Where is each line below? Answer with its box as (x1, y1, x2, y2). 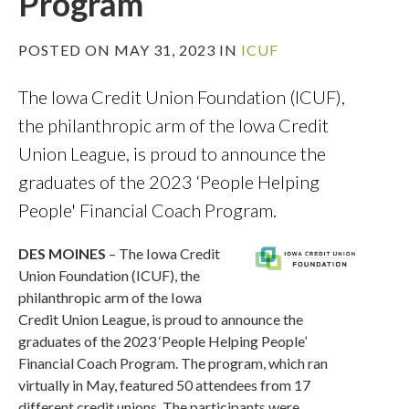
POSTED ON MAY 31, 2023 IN (18, 41, 242, 58)
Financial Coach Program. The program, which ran (18, 354, 329, 372)
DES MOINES (18, 245, 107, 262)
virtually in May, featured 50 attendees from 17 (18, 376, 311, 393)
